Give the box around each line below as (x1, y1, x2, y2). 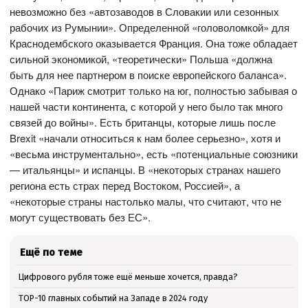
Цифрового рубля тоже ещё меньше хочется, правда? (18, 271, 238, 282)
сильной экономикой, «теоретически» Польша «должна (10, 51, 273, 66)
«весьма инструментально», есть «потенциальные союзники (10, 146, 298, 161)
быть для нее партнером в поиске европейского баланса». (10, 67, 287, 82)
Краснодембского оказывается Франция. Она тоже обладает (10, 35, 298, 50)
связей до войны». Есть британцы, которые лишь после (10, 114, 276, 129)
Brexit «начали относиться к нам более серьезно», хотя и (10, 130, 281, 145)
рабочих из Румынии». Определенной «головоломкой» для (10, 19, 290, 34)
